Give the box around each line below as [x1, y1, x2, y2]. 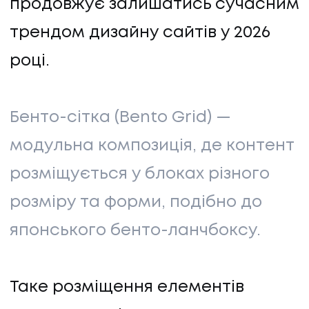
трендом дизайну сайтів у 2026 [10, 25, 270, 40]
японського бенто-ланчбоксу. [10, 223, 265, 238]
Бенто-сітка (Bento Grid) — [10, 110, 231, 125]
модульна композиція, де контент [10, 138, 294, 153]
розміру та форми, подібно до [10, 195, 262, 210]
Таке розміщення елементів [10, 279, 244, 295]
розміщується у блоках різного [10, 166, 270, 181]
